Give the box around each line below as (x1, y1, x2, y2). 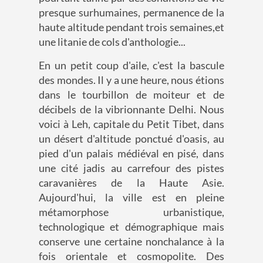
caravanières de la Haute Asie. (39, 176, 224, 190)
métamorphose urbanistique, (39, 205, 224, 219)
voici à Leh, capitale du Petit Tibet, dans (39, 117, 224, 131)
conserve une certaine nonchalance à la (39, 235, 224, 248)
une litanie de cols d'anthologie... (39, 35, 186, 49)
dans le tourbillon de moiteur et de (39, 88, 224, 102)
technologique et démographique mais (39, 220, 224, 234)
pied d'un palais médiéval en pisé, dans (39, 147, 224, 160)
